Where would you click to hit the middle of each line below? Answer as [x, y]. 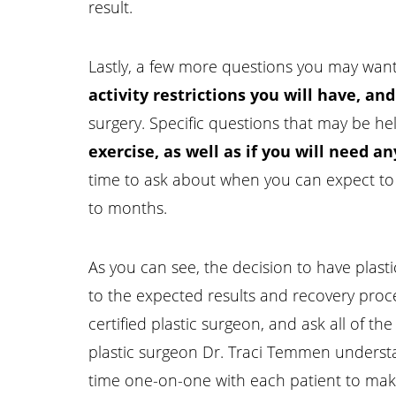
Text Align [264, 228]
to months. [128, 207]
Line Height [103, 228]
